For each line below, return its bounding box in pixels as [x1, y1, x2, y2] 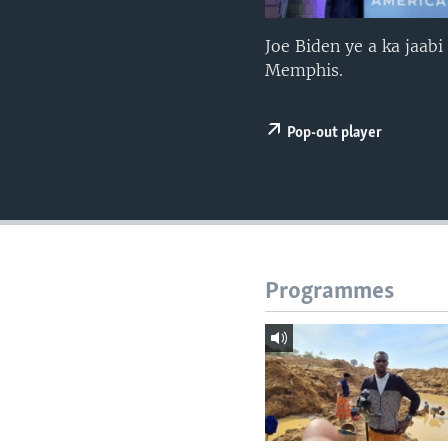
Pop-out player [287, 125, 383, 142]
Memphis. [265, 60, 344, 81]
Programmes [265, 279, 395, 305]
